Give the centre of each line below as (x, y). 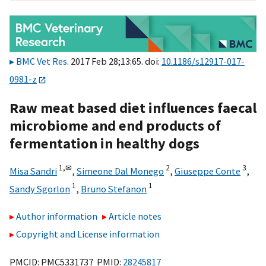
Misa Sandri (33, 171)
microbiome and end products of (115, 125)
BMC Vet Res (42, 61)
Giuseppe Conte (208, 171)
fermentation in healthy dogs (104, 143)
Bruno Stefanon (114, 189)
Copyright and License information (88, 234)
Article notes (135, 216)
